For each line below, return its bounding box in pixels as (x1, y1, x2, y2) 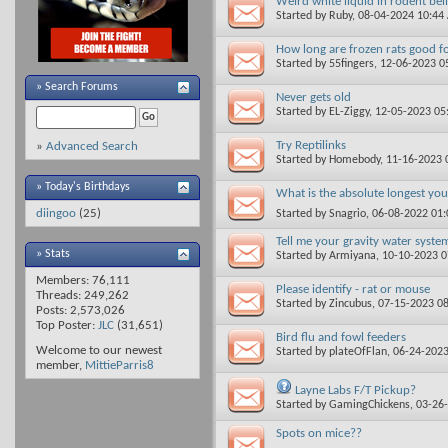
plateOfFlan (329, 345, 387, 358)
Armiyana (329, 249, 376, 262)
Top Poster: (36, 319, 98, 332)
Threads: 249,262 (36, 289, 129, 302)
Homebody (329, 153, 380, 166)
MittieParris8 (85, 359, 154, 372)
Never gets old (276, 90, 351, 104)
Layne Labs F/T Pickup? (295, 383, 416, 397)
